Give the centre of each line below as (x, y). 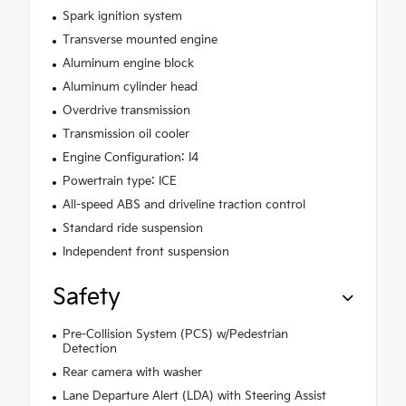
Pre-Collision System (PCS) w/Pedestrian (175, 334)
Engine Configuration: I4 (130, 157)
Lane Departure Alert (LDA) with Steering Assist (194, 396)
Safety (87, 297)
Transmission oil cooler (126, 134)
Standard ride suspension (132, 228)
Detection (89, 348)
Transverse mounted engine (140, 39)
